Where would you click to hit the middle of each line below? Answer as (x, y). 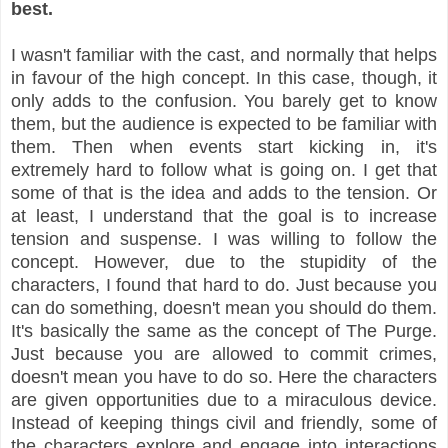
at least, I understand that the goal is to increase (224, 215)
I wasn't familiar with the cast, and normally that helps (224, 54)
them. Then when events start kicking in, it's (224, 146)
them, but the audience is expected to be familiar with (224, 123)
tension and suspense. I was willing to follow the (224, 238)
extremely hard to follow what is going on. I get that (224, 169)
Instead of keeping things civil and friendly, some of (224, 422)
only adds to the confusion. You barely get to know (224, 100)
